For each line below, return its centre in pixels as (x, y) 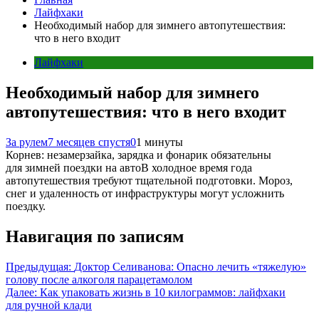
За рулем (27, 142)
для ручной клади (49, 305)
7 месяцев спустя (89, 142)
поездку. (26, 206)
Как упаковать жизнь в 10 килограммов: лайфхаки (163, 292)
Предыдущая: (38, 266)
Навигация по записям (95, 236)
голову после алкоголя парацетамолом (99, 279)
